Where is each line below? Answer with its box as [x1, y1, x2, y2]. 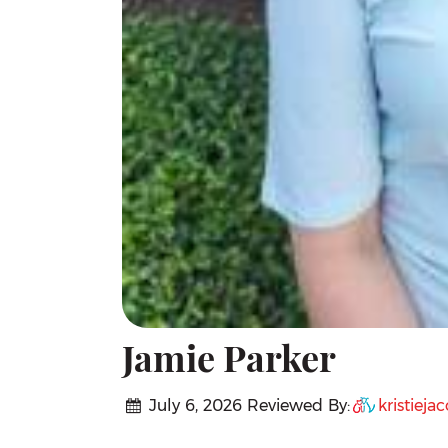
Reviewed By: [247, 396, 351, 416]
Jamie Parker [122, 345, 336, 382]
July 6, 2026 [144, 396, 243, 416]
